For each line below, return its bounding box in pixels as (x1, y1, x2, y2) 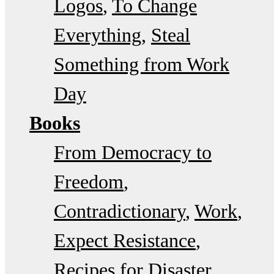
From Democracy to (54, 141, 212, 163)
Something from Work (54, 53, 229, 75)
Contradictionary (54, 199, 185, 222)
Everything (54, 23, 141, 46)
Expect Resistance (54, 229, 196, 251)
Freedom (54, 170, 124, 193)
